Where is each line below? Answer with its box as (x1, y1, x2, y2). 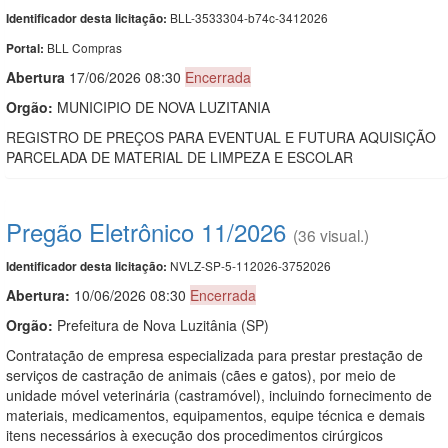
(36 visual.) (293, 223, 369, 246)
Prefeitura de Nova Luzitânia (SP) (53, 314, 269, 335)
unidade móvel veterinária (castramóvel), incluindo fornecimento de (6, 384, 432, 405)
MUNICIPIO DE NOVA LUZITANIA (53, 96, 270, 117)
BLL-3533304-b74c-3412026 (167, 8, 328, 26)
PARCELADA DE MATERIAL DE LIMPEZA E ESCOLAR (6, 146, 353, 167)
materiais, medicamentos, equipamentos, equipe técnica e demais (6, 404, 425, 425)
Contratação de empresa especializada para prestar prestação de (6, 344, 423, 365)
